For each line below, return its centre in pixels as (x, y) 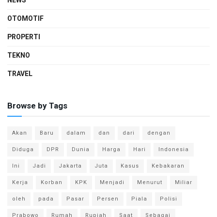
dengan (159, 133)
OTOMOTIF (25, 19)
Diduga (23, 150)
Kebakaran (168, 166)
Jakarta (70, 166)
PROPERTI (24, 37)
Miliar (184, 183)
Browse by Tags (37, 106)
